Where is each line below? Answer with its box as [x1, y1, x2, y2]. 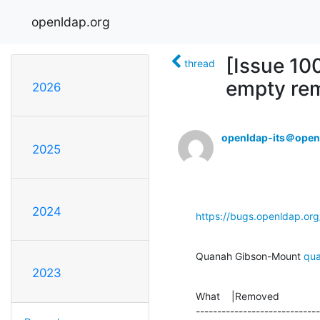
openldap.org [31, 14, 110, 29]
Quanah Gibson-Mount [196, 249, 304, 262]
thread [184, 56, 215, 69]
